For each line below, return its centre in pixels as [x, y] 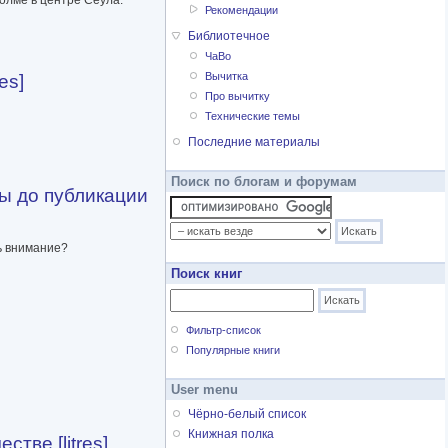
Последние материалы [254, 142]
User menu [204, 390]
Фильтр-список [224, 330]
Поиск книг [206, 274]
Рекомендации [242, 10]
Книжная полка [231, 434]
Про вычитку [238, 96]
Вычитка [227, 76]
